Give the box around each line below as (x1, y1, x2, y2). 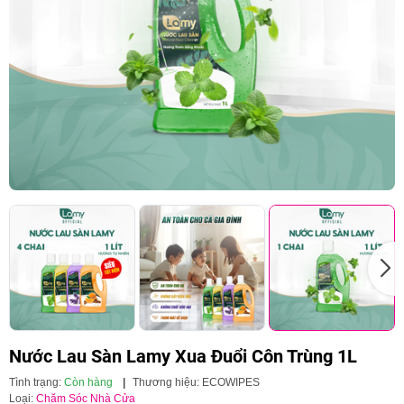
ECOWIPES (202, 375, 260, 389)
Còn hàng (64, 375, 113, 389)
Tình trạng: (9, 375, 64, 389)
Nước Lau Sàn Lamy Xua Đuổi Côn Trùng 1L (9, 344, 357, 367)
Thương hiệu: (133, 375, 202, 389)
